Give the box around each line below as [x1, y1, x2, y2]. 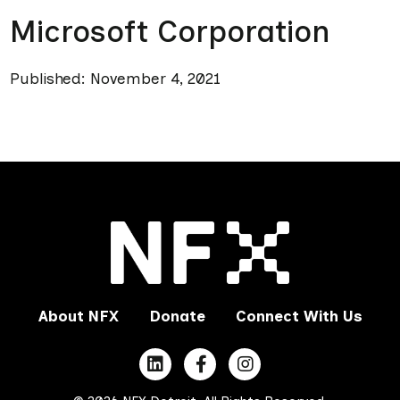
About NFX [37, 307, 119, 326]
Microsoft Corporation [9, 13, 329, 50]
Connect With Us [235, 307, 362, 326]
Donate [148, 307, 205, 326]
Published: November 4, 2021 [9, 70, 221, 87]
